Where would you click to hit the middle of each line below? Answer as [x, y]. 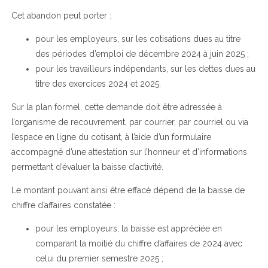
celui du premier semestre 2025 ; [99, 258]
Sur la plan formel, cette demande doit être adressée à [116, 107]
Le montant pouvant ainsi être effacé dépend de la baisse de [128, 190]
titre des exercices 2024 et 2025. [98, 83]
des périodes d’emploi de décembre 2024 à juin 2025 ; [142, 54]
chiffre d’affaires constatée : [63, 205]
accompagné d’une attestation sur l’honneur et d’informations [129, 152]
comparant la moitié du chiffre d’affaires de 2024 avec [138, 243]
